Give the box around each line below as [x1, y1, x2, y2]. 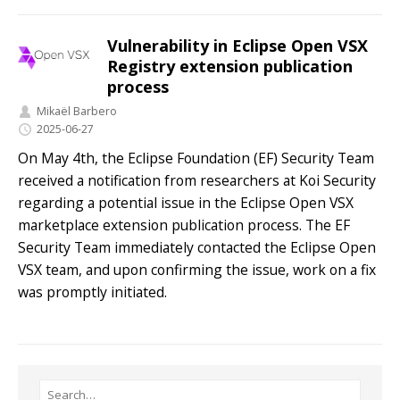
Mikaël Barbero [37, 104, 117, 120]
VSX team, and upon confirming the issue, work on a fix [18, 260, 376, 280]
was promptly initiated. [18, 282, 167, 303]
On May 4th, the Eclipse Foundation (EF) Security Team [18, 148, 374, 169]
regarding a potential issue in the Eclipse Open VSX [18, 193, 354, 213]
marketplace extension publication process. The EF [18, 215, 350, 236]
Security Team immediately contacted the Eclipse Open [18, 237, 376, 258]
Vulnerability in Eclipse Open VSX [107, 34, 368, 56]
